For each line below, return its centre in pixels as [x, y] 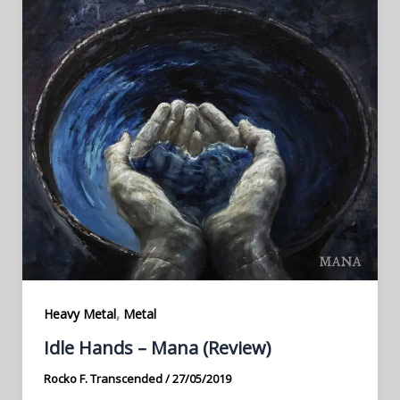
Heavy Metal [79, 313]
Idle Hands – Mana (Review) [157, 347]
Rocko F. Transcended [104, 378]
